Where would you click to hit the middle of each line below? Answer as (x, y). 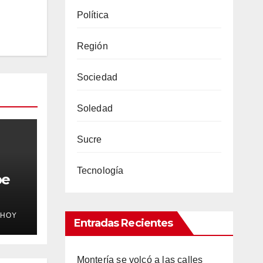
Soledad (95, 108)
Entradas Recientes (123, 223)
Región (92, 46)
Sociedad (97, 77)
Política (93, 15)
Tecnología (100, 170)
